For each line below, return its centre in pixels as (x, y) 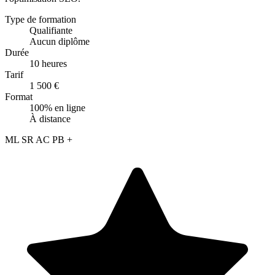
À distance (50, 118)
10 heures (48, 63)
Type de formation (41, 19)
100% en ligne (57, 107)
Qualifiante (51, 30)
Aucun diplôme (60, 41)
